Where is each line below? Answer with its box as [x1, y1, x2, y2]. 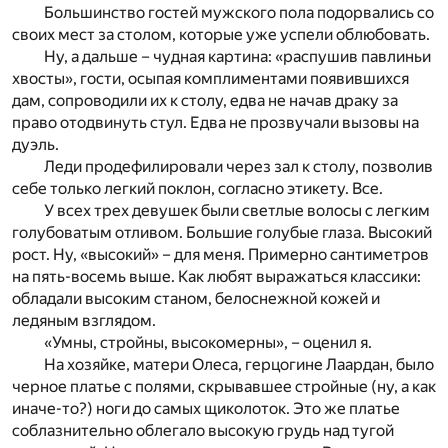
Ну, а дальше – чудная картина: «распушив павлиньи [44, 46, 431, 66]
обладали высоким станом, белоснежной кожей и [12, 288, 380, 308]
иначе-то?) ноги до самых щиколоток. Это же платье [12, 398, 400, 418]
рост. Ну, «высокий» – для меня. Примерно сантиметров [12, 244, 429, 264]
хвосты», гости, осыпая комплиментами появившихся [12, 68, 409, 88]
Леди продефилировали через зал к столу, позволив [44, 156, 433, 176]
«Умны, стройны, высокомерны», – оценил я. [44, 332, 372, 352]
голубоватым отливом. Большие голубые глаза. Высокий [12, 222, 432, 242]
